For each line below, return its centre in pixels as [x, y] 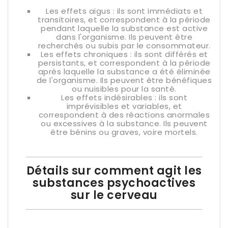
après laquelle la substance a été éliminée [124, 72]
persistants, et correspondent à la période [124, 63]
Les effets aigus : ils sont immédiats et [124, 11]
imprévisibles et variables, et [124, 106]
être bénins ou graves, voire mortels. [124, 132]
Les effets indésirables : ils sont [124, 97]
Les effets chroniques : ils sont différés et [124, 54]
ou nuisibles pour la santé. [124, 89]
